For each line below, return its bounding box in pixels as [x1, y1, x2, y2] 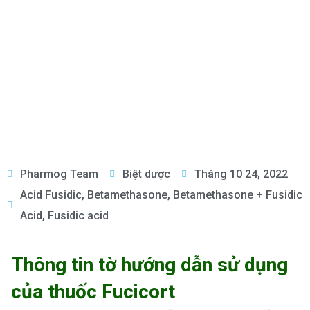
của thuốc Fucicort [11, 280, 175, 303]
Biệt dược [122, 167, 170, 181]
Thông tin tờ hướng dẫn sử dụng [11, 253, 288, 276]
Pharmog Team [20, 167, 98, 181]
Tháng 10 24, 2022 [194, 167, 288, 181]
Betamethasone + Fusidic [173, 188, 302, 201]
